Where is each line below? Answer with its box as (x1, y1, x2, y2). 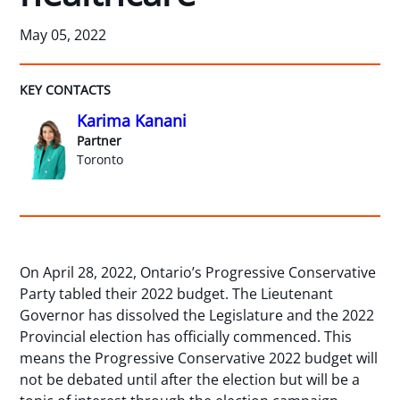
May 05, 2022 (20, 24, 107, 45)
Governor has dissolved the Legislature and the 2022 (20, 305, 375, 326)
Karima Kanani (77, 109, 187, 131)
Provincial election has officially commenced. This (20, 327, 353, 347)
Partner (77, 131, 122, 149)
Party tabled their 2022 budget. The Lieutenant (20, 284, 334, 304)
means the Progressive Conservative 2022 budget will (20, 348, 379, 369)
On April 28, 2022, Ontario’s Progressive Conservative (20, 262, 377, 283)
